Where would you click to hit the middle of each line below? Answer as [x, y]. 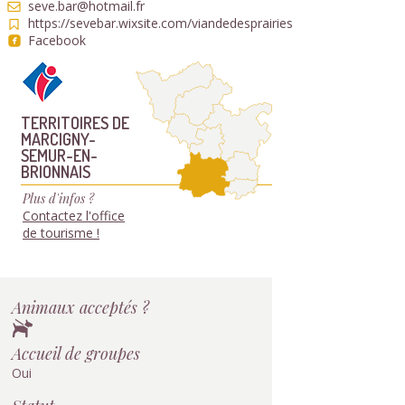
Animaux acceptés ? [80, 307]
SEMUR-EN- [59, 155]
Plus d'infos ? [58, 198]
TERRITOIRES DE [75, 122]
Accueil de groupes [76, 353]
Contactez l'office [74, 216]
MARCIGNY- [58, 139]
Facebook [57, 40]
